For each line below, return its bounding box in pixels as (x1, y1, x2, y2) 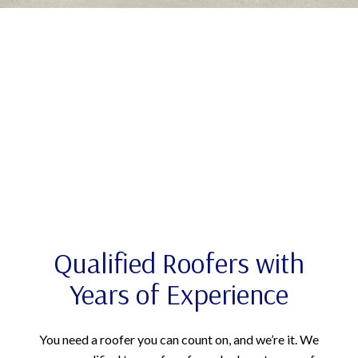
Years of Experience (70, 275, 288, 312)
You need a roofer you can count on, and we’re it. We (39, 331, 319, 347)
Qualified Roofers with (54, 244, 304, 280)
